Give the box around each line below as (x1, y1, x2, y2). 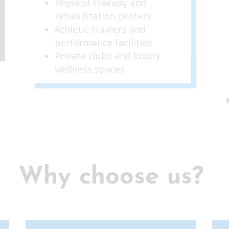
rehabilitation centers (54, 9, 151, 22)
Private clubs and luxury (54, 49, 161, 62)
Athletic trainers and (54, 22, 146, 35)
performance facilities (54, 36, 152, 49)
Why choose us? (18, 165, 203, 190)
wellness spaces (54, 62, 125, 75)
